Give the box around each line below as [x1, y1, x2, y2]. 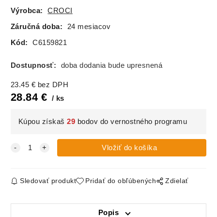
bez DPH [37, 80, 69, 89]
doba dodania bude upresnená [61, 62, 163, 70]
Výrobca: [10, 7, 43, 15]
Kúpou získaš [18, 118, 67, 126]
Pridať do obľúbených [85, 177, 156, 185]
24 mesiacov [67, 23, 111, 31]
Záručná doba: [10, 23, 63, 31]
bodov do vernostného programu [75, 118, 187, 126]
